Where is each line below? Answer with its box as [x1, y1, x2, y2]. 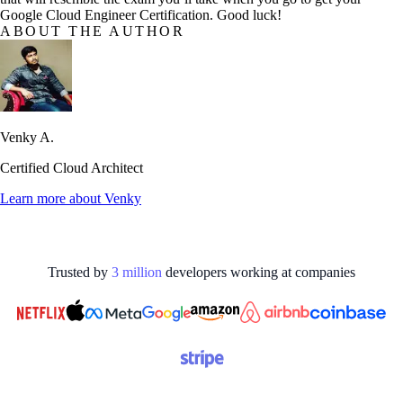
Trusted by [48, 264, 108, 281]
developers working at [166, 264, 291, 281]
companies [295, 264, 355, 281]
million [119, 264, 162, 281]
